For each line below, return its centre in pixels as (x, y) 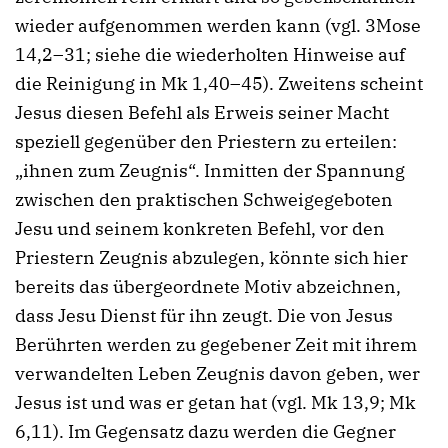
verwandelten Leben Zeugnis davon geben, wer (217, 373)
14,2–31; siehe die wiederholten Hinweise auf (210, 54)
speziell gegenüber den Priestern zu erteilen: (206, 141)
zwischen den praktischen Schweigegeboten (204, 199)
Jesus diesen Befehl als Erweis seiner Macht (202, 112)
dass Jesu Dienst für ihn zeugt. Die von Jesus (204, 315)
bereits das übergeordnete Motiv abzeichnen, (208, 286)
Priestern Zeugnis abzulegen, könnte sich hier (211, 257)
